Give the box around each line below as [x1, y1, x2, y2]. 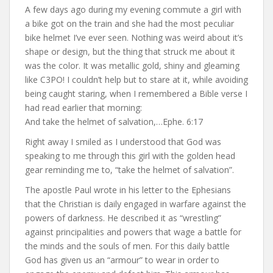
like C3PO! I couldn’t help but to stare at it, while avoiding [25, 73, 248, 85]
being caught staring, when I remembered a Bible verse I [25, 87, 247, 99]
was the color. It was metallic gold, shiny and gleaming [25, 59, 239, 71]
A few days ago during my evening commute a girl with [25, 3, 241, 15]
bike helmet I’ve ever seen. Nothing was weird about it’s [25, 31, 243, 43]
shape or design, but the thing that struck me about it [25, 45, 235, 57]
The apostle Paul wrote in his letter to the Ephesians [25, 183, 231, 196]
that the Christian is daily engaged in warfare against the [25, 197, 246, 210]
